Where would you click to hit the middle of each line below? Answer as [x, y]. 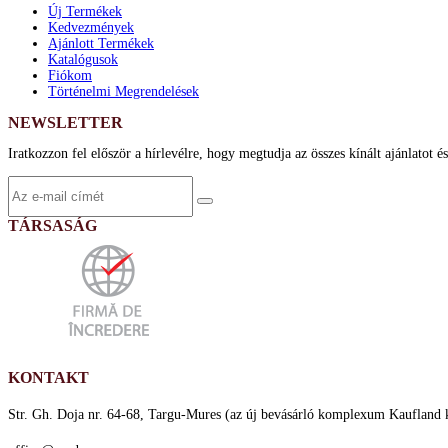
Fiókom [70, 75]
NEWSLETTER [65, 122]
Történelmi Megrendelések [123, 91]
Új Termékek [85, 11]
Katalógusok [83, 59]
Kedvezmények [91, 27]
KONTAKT [48, 377]
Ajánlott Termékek [101, 43]
